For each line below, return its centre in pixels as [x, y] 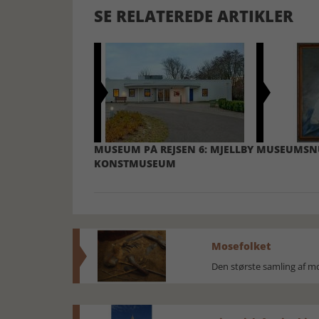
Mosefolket [241, 246]
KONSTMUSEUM [135, 163]
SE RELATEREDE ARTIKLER [194, 16]
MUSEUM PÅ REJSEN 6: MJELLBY [174, 149]
